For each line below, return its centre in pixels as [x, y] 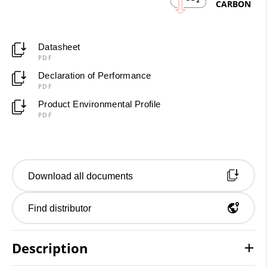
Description [50, 248]
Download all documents [80, 176]
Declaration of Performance [94, 75]
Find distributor [60, 209]
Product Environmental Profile [99, 104]
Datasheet [59, 46]
